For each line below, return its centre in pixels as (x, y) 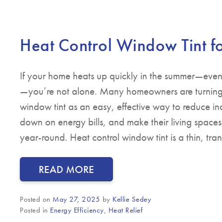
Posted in (35, 210)
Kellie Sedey (132, 199)
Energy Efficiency (77, 210)
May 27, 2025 (76, 199)
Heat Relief (125, 210)
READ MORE (66, 169)
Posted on (36, 199)
